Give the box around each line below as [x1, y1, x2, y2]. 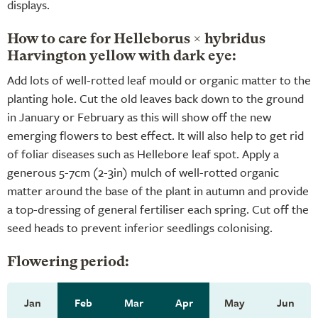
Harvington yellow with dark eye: [7, 49, 236, 64]
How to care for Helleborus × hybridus [7, 32, 265, 47]
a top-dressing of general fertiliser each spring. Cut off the [7, 199, 309, 218]
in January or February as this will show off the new [7, 107, 271, 126]
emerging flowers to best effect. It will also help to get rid [7, 126, 304, 144]
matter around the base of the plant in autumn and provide [7, 181, 309, 199]
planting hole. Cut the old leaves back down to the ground [7, 89, 304, 107]
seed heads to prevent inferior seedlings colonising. [7, 218, 273, 236]
